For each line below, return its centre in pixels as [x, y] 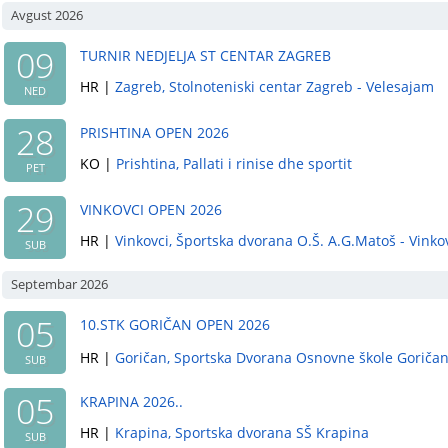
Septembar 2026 [59, 284]
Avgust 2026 [47, 15]
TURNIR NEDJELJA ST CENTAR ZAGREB [205, 55]
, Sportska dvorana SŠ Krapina [268, 432]
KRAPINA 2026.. [131, 401]
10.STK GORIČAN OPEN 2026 [175, 324]
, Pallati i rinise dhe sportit [264, 163]
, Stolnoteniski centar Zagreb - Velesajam [298, 86]
